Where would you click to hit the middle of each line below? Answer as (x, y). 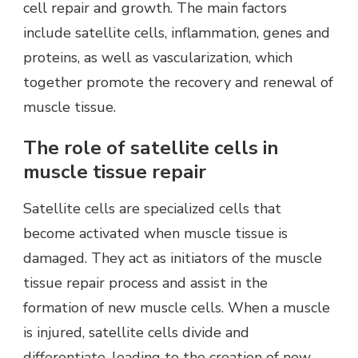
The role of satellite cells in (151, 148)
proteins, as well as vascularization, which (158, 58)
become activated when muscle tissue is (155, 233)
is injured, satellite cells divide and (136, 332)
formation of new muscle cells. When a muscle (177, 307)
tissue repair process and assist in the (145, 282)
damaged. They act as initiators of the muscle (173, 258)
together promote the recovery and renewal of (178, 83)
